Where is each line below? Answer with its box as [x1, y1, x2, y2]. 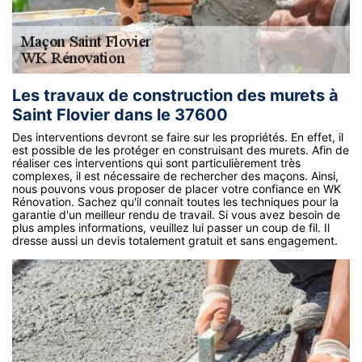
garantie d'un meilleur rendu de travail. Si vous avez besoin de [12, 208, 340, 222]
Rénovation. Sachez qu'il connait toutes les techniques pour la [12, 195, 339, 209]
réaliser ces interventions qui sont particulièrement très [12, 156, 301, 170]
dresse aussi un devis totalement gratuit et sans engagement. [12, 234, 338, 248]
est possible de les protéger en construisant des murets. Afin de [12, 143, 349, 158]
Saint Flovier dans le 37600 [12, 105, 228, 125]
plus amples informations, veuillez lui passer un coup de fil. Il [12, 221, 330, 235]
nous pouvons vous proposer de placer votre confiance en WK [12, 182, 341, 196]
